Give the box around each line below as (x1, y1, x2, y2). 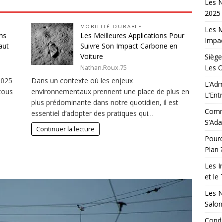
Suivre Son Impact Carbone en (80, 41, 178, 51)
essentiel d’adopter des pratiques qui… (31, 109, 154, 118)
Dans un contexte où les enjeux (31, 76, 133, 86)
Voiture (80, 52, 104, 61)
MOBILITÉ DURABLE (80, 23, 143, 30)
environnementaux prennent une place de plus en (31, 87, 190, 97)
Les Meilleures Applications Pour (80, 31, 185, 40)
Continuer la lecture (36, 124, 95, 133)
